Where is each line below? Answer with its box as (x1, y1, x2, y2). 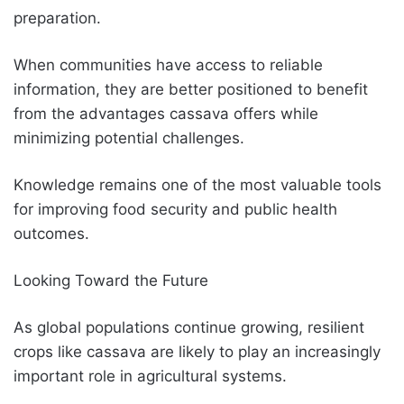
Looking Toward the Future (14, 271, 208, 289)
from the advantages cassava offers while (14, 104, 318, 123)
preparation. (14, 8, 101, 27)
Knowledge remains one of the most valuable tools (14, 175, 381, 194)
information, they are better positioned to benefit (14, 79, 368, 98)
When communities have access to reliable (14, 55, 323, 74)
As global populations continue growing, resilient (14, 317, 364, 336)
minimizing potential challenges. (14, 128, 244, 147)
